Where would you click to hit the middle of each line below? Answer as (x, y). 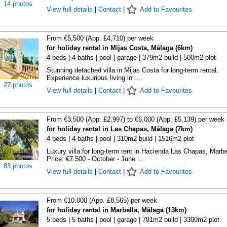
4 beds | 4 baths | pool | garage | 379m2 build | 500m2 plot (131, 58)
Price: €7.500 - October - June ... (95, 159)
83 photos (18, 166)
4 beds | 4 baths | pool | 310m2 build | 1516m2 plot (120, 139)
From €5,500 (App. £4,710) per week (100, 38)
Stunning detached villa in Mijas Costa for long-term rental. (132, 70)
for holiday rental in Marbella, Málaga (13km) (116, 210)
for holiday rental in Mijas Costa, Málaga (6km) (119, 48)
